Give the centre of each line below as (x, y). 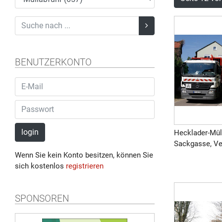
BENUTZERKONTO (53, 62)
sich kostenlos (40, 166)
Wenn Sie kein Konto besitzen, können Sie (84, 155)
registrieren (85, 166)
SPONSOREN (42, 198)
